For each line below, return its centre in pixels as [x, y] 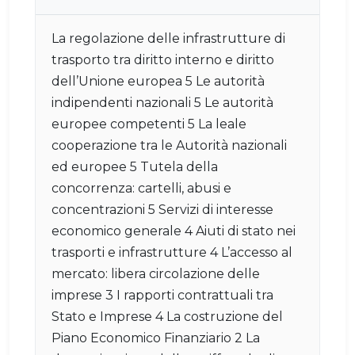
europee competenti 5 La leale [149, 124]
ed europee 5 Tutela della [135, 167]
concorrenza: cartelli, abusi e [141, 189]
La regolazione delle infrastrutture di [168, 39]
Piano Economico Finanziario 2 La [156, 338]
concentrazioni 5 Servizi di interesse [162, 210]
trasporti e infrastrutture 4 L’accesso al [172, 253]
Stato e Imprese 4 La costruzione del [167, 317]
